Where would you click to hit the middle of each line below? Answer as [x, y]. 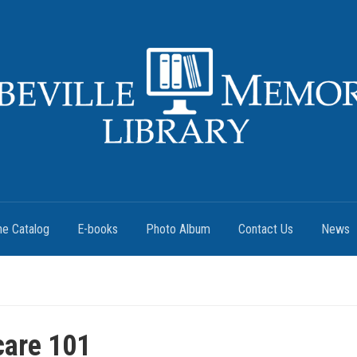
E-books [98, 229]
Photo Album [178, 229]
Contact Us [266, 229]
